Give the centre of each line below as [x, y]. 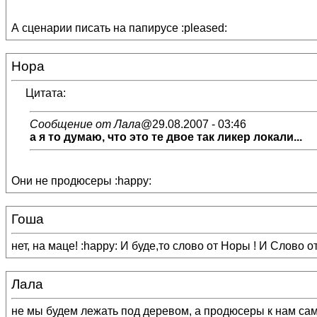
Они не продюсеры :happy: [81, 181]
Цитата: [46, 93]
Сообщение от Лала [85, 124]
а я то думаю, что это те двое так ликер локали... [166, 137]
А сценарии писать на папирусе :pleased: [119, 28]
